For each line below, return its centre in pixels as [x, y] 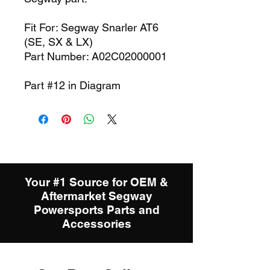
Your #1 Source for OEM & [96, 182]
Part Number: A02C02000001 [96, 57]
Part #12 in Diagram [72, 86]
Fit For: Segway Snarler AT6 [91, 28]
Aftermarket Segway [96, 196]
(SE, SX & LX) [58, 42]
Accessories [96, 224]
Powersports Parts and [96, 210]
